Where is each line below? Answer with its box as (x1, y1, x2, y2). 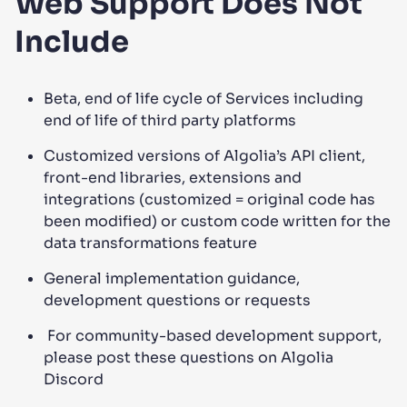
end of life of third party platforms (44, 111, 296, 130)
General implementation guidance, (44, 269, 300, 288)
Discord (44, 370, 104, 389)
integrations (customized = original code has (44, 190, 375, 209)
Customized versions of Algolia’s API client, (44, 146, 365, 165)
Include (15, 24, 129, 60)
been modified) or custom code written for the (44, 212, 391, 231)
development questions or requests (44, 291, 311, 310)
